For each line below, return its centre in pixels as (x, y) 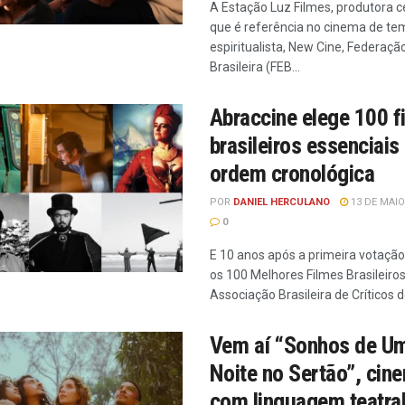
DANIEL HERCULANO (282, 202)
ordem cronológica (292, 174)
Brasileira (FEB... (255, 67)
